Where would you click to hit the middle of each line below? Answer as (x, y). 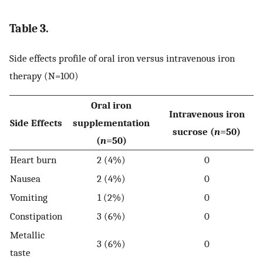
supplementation (111, 122)
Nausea (25, 178)
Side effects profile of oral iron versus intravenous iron (122, 58)
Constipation (36, 216)
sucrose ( (193, 131)
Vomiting (29, 197)
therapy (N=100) (44, 76)
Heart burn (33, 159)
